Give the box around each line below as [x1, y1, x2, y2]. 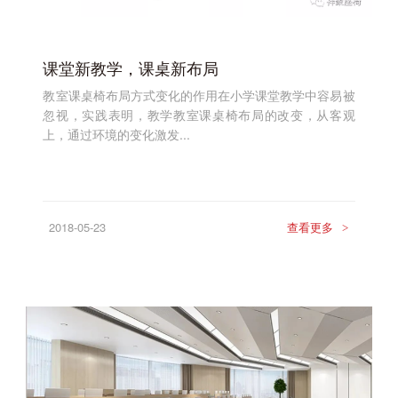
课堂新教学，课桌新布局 [43, 55, 219, 79]
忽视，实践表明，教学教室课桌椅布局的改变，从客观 [43, 106, 355, 124]
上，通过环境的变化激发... [43, 125, 191, 144]
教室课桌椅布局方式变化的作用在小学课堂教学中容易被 [43, 86, 355, 105]
